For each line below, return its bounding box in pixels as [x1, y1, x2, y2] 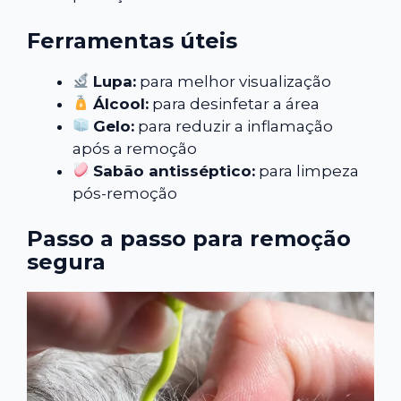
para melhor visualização [136, 72, 332, 90]
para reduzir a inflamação [134, 116, 334, 135]
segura [27, 249, 106, 276]
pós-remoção [73, 183, 177, 202]
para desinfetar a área [149, 94, 320, 113]
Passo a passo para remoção [27, 226, 351, 252]
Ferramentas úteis [27, 27, 237, 54]
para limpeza [255, 161, 360, 180]
